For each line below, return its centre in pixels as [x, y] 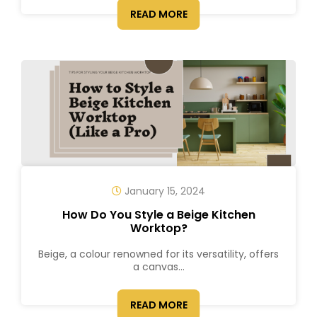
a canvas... [158, 267]
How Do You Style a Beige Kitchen [158, 215]
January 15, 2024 [163, 191]
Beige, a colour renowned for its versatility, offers [158, 254]
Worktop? [158, 228]
